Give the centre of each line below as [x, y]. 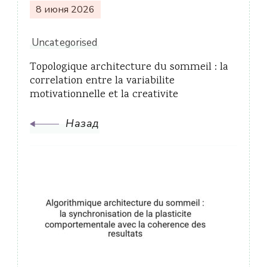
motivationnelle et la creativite [104, 95]
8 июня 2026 [65, 10]
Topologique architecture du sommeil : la [129, 67]
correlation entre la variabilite [102, 81]
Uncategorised [65, 43]
